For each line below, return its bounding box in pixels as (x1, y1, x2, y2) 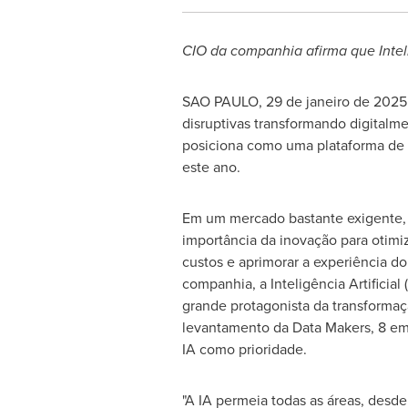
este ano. (181, 157, 240, 178)
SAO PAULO (181, 91, 259, 112)
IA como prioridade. (181, 339, 307, 360)
